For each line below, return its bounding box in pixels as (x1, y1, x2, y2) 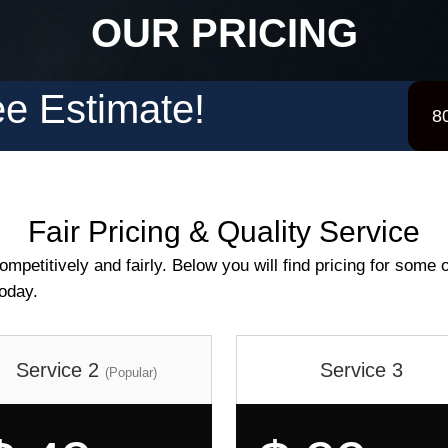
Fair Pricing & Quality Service (28, 215, 420, 248)
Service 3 (320, 359, 403, 381)
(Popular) (105, 365, 157, 380)
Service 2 (16, 359, 105, 381)
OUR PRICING (90, 11, 358, 55)
